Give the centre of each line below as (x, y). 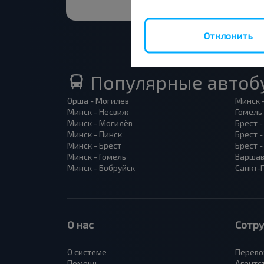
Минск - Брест (94, 145)
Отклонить (228, 35)
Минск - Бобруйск (101, 168)
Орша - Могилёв (98, 100)
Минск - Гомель (97, 156)
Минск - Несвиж (98, 112)
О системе (87, 252)
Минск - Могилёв (100, 123)
